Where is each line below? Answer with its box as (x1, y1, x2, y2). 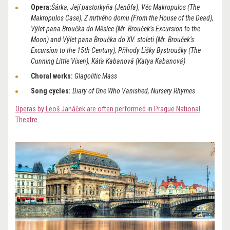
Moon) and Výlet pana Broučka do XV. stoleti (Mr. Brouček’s (31, 35, 194, 44)
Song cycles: (31, 87, 72, 95)
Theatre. (15, 116, 41, 124)
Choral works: (31, 72, 74, 81)
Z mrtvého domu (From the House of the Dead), (84, 14, 214, 23)
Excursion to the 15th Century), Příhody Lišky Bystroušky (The (31, 46, 201, 55)
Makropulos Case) (31, 14, 81, 23)
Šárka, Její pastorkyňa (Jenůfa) (51, 3, 138, 12)
